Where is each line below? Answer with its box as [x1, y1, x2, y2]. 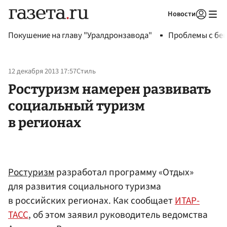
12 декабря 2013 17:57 [8, 66, 77, 77]
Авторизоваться [136, 22, 183, 31]
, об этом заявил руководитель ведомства [28, 207, 208, 222]
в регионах [8, 114, 81, 131]
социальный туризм [8, 97, 145, 114]
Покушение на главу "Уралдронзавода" [8, 29, 152, 42]
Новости [168, 9, 196, 19]
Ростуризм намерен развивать [8, 81, 211, 97]
